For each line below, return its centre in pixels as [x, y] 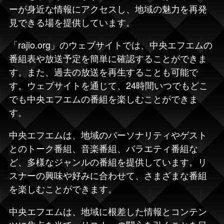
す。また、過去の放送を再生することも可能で [103, 71]
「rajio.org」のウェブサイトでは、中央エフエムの [111, 44]
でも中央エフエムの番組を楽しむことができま [103, 98]
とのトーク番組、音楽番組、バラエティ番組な [103, 148]
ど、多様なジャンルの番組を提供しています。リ [108, 161]
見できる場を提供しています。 [72, 22]
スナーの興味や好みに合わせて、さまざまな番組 [108, 175]
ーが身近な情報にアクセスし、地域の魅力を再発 [108, 8]
